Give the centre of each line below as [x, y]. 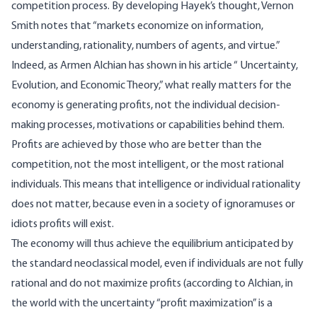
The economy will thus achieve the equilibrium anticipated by [152, 244]
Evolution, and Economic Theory [85, 86]
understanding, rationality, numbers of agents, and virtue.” [146, 46]
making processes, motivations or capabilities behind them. [148, 126]
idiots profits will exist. [63, 225]
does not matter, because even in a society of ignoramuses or [153, 205]
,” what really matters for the [225, 86]
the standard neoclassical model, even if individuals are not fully [157, 264]
